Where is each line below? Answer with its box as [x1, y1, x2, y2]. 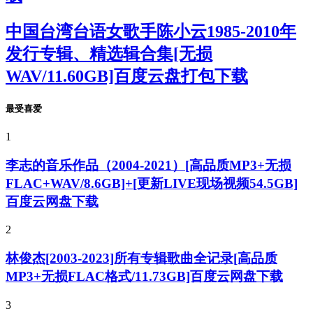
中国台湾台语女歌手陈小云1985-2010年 [6, 22, 296, 41]
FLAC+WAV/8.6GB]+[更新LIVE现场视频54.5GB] [6, 175, 298, 191]
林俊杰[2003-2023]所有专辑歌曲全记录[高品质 [6, 251, 277, 266]
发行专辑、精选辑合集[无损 [6, 44, 212, 63]
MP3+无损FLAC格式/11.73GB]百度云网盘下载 [6, 269, 283, 284]
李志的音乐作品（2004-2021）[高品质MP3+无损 [6, 157, 291, 173]
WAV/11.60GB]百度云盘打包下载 [6, 66, 248, 85]
